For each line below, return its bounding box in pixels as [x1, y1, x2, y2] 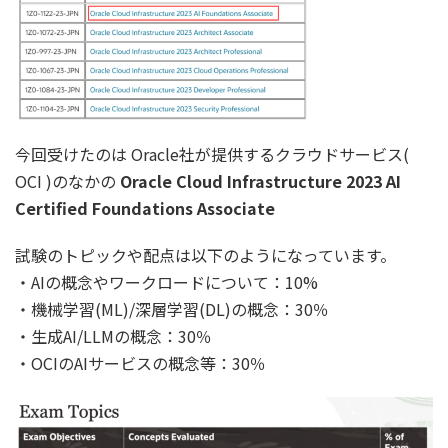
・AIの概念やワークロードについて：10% [15, 269, 318, 294]
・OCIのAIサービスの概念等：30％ [15, 350, 266, 375]
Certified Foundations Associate [15, 195, 275, 220]
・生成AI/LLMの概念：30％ [15, 323, 212, 348]
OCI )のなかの [15, 168, 120, 193]
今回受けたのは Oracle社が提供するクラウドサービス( [15, 141, 409, 166]
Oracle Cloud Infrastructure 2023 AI [120, 168, 401, 193]
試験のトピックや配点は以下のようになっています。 [15, 242, 396, 267]
